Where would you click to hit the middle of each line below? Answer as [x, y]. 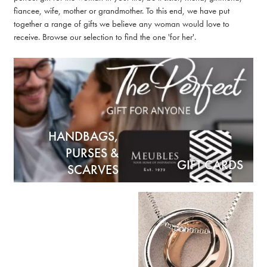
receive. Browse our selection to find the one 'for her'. [105, 37]
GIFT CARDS [210, 165]
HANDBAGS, [83, 136]
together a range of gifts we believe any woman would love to [122, 24]
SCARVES [93, 170]
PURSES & [92, 153]
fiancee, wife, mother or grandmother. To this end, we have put [122, 11]
